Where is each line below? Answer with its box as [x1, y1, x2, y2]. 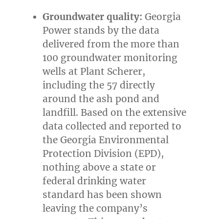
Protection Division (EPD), [43, 148, 164, 160]
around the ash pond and [43, 93, 160, 105]
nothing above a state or [43, 161, 156, 174]
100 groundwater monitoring [43, 52, 178, 64]
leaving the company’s [43, 202, 148, 215]
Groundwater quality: [43, 11, 145, 23]
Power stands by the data [43, 24, 160, 37]
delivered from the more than [43, 38, 180, 50]
